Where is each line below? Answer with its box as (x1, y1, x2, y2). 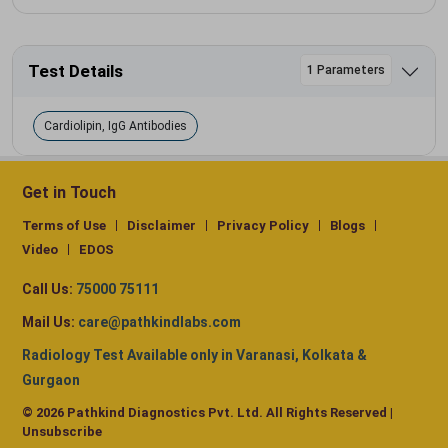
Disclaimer (127, 218, 196, 234)
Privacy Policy (217, 218, 309, 234)
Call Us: (22, 281, 73, 298)
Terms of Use (22, 218, 106, 234)
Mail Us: (22, 314, 75, 331)
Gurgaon (22, 372, 80, 389)
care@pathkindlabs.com (78, 314, 241, 331)
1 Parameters (307, 62, 385, 77)
